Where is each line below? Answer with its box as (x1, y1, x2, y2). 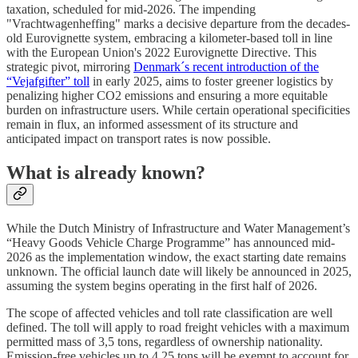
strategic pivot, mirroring (6, 59, 133, 74)
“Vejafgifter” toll (6, 74, 89, 88)
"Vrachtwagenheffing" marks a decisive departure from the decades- (6, 16, 350, 30)
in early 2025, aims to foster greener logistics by (89, 74, 333, 88)
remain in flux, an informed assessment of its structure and (6, 117, 298, 131)
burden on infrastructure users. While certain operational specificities (6, 102, 350, 117)
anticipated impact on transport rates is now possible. (6, 131, 271, 145)
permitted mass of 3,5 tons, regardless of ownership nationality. (6, 334, 323, 348)
